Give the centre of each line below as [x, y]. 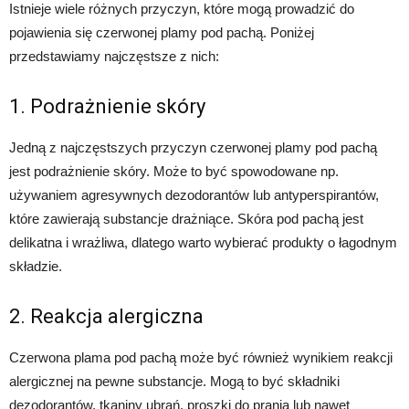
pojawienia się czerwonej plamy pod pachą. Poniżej [162, 32]
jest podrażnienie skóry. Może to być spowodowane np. [174, 171]
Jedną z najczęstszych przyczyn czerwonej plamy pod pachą [193, 147]
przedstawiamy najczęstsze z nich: [114, 56]
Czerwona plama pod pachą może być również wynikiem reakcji [201, 357]
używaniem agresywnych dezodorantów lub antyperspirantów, [194, 195]
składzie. [36, 266]
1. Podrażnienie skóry [107, 106]
